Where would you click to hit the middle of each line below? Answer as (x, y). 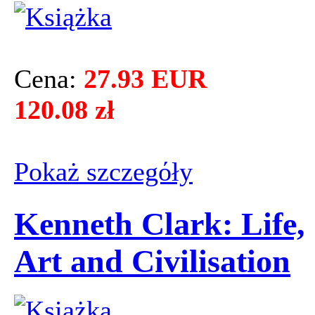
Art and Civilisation (152, 261)
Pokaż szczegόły (103, 172)
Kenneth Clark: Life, (160, 224)
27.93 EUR (145, 79)
